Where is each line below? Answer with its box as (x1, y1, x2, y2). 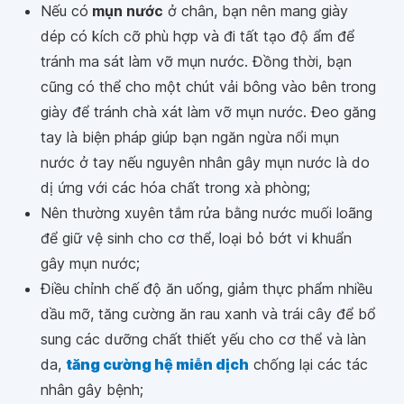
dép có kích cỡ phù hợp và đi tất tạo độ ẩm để (41, 26, 354, 45)
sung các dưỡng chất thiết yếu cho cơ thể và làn (41, 329, 366, 348)
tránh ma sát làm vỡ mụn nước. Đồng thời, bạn (41, 51, 352, 70)
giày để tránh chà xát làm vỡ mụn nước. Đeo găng (41, 102, 376, 121)
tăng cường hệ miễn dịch (66, 354, 249, 373)
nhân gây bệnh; (41, 380, 143, 399)
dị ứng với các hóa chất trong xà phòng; (41, 178, 310, 197)
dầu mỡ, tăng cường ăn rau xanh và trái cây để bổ (41, 304, 376, 323)
